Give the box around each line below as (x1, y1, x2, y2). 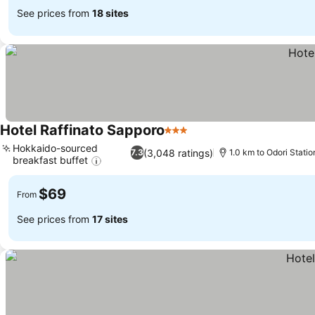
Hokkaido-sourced (13, 141, 98, 154)
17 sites (92, 212, 128, 225)
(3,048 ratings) (143, 146, 214, 159)
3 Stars (164, 130, 202, 145)
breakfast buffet (13, 153, 88, 166)
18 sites (92, 7, 129, 20)
